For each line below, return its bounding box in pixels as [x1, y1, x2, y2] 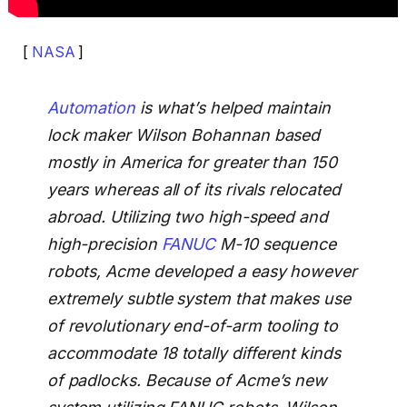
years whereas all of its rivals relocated [46, 180, 341, 200]
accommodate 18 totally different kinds [46, 343, 341, 363]
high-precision [46, 234, 162, 254]
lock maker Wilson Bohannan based [46, 125, 321, 145]
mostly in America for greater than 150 [46, 153, 337, 173]
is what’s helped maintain [134, 98, 331, 118]
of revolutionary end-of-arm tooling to [46, 316, 338, 336]
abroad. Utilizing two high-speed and [46, 207, 328, 227]
